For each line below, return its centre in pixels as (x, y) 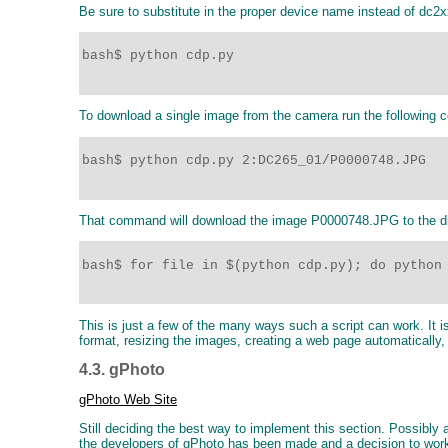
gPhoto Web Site (128, 400)
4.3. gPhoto (122, 370)
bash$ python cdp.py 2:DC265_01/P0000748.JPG (258, 161)
